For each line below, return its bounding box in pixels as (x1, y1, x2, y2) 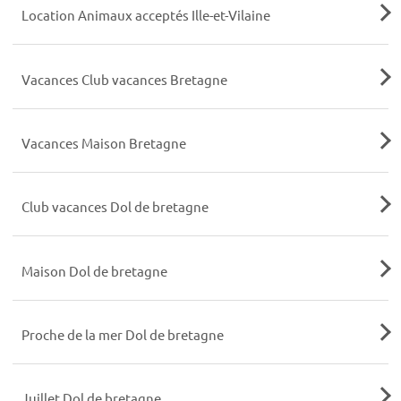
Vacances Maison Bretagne (21, 134, 186, 152)
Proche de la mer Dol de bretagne (21, 325, 224, 343)
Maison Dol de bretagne (21, 261, 167, 279)
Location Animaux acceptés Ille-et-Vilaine (21, 6, 270, 24)
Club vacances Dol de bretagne (21, 198, 209, 216)
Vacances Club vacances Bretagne (21, 70, 227, 88)
